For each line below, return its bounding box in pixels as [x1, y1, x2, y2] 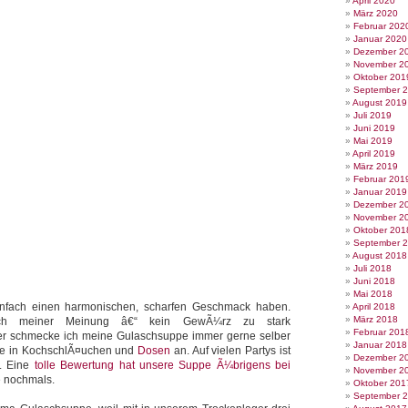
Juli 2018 [353, 263, 392, 273]
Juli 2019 [353, 110, 392, 120]
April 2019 [352, 148, 395, 158]
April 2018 [352, 301, 395, 311]
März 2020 [353, 8, 398, 18]
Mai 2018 [353, 289, 393, 299]
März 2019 [353, 161, 398, 171]
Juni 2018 [353, 276, 395, 286]
